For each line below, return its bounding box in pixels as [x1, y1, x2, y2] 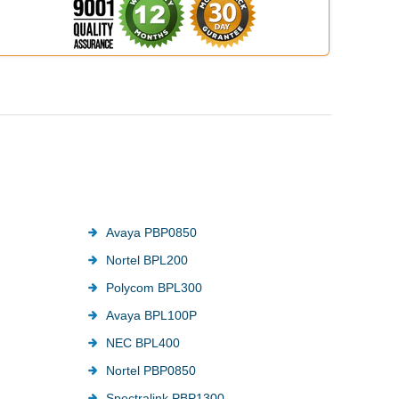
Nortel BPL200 [106, 252, 189, 267]
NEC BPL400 [106, 335, 181, 350]
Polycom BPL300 [106, 280, 203, 295]
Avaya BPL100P [106, 307, 198, 322]
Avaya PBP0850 [106, 224, 198, 240]
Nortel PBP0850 [106, 362, 197, 378]
